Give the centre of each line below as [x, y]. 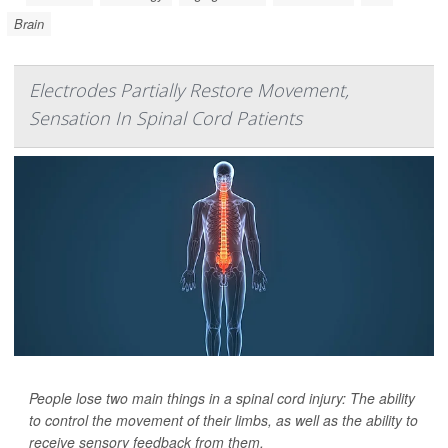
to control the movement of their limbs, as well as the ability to [223, 420]
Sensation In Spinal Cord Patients [165, 118]
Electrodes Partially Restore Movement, [189, 90]
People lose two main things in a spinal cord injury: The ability [222, 398]
